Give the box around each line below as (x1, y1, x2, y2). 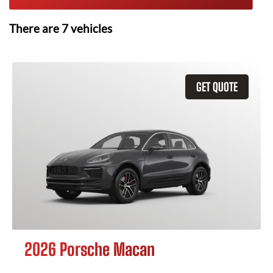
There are (9, 22, 62, 35)
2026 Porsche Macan (24, 239, 155, 260)
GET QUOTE (196, 80, 238, 94)
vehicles (68, 22, 112, 35)
